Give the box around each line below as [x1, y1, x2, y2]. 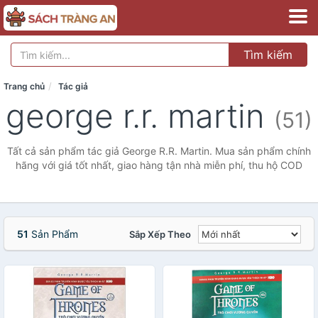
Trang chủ [4, 81, 45, 92]
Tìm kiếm [243, 48, 292, 62]
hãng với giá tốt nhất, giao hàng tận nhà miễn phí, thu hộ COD [16, 159, 302, 171]
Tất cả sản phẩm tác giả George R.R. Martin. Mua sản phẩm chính [7, 145, 311, 157]
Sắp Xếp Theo [129, 229, 191, 240]
